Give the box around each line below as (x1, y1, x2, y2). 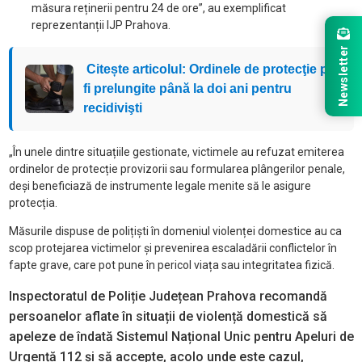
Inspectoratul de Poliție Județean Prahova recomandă (8, 288, 327, 305)
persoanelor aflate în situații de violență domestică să (8, 309, 327, 325)
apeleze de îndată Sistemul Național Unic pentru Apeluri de (8, 329, 354, 345)
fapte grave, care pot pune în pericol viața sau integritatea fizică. (8, 259, 335, 272)
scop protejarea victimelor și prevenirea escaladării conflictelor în (8, 242, 337, 255)
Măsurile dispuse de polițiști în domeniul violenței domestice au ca (8, 225, 342, 238)
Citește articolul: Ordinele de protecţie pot (82, 62, 340, 77)
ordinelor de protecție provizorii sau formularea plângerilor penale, (8, 162, 345, 176)
